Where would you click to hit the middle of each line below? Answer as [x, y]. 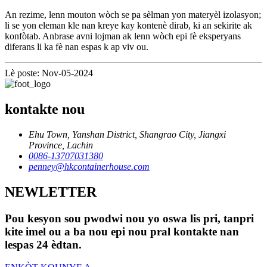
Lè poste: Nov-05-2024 [49, 73]
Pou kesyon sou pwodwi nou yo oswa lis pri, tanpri [129, 218]
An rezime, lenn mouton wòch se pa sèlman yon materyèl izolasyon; [133, 14]
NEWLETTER [51, 192]
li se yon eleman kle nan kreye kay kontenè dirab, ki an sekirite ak [128, 25]
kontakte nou [45, 109]
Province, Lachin [61, 145]
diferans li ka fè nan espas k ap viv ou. [77, 46]
